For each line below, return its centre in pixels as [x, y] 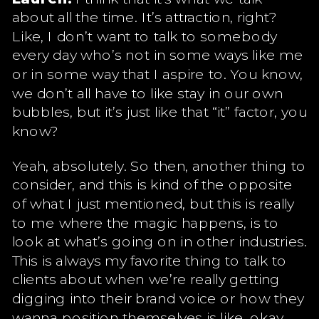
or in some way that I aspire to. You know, [157, 73]
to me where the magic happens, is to [146, 222]
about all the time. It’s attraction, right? [145, 16]
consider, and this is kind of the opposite [152, 184]
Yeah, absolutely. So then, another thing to [159, 165]
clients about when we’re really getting [146, 278]
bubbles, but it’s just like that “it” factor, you [159, 111]
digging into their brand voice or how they [158, 298]
